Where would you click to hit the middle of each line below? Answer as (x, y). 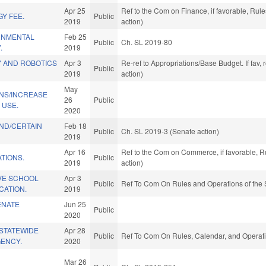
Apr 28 (75, 230)
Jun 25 (75, 204)
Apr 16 (75, 152)
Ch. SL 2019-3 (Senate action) (170, 131)
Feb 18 (76, 126)
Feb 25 (76, 37)
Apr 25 (75, 11)
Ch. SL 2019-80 (147, 42)
